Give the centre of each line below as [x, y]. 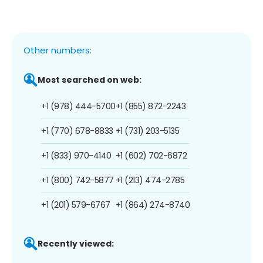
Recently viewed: [76, 243]
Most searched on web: [90, 80]
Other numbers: [58, 50]
